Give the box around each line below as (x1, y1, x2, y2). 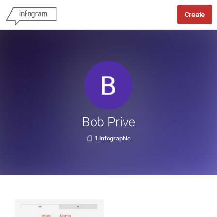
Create (184, 10, 205, 19)
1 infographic (94, 135, 131, 142)
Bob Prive (81, 114, 136, 130)
